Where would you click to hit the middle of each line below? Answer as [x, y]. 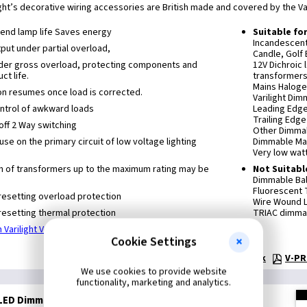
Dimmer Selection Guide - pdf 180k [188, 258]
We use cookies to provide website [153, 271]
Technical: [69, 258]
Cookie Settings [153, 242]
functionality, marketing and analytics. [153, 282]
